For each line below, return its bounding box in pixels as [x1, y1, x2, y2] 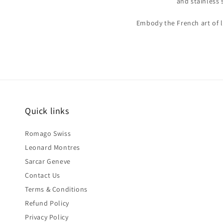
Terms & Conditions [25, 185, 88, 194]
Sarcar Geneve [25, 157, 71, 166]
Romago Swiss [25, 129, 71, 138]
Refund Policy [25, 199, 69, 208]
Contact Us [25, 171, 60, 180]
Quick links [25, 105, 69, 117]
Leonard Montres [25, 143, 80, 152]
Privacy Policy [25, 213, 69, 222]
